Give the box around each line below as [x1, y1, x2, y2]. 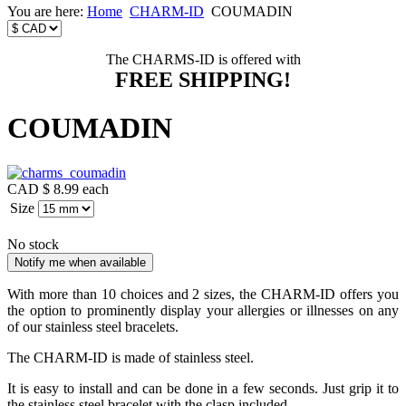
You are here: [7, 4, 87, 19]
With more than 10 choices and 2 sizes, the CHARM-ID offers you [7, 285, 399, 302]
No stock [7, 236, 59, 252]
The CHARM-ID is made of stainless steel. [7, 349, 254, 365]
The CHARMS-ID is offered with [105, 52, 301, 67]
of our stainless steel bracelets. [7, 318, 179, 334]
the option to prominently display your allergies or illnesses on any [7, 302, 399, 318]
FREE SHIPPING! [115, 68, 291, 92]
